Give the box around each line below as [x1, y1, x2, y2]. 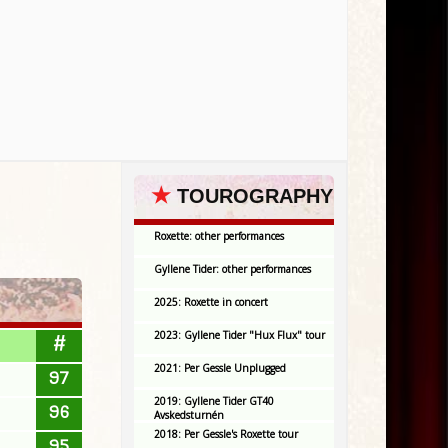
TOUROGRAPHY [177, 185, 333, 207]
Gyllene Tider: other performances [154, 262, 311, 276]
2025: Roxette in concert [154, 295, 268, 309]
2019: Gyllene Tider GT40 [154, 394, 274, 408]
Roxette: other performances [154, 229, 284, 243]
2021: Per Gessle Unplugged [154, 361, 286, 375]
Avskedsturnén [154, 408, 224, 422]
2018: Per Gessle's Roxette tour [154, 427, 298, 441]
